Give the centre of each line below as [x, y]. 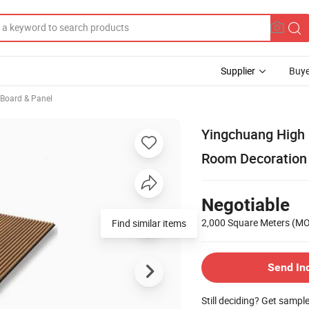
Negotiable [246, 205]
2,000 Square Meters [247, 222]
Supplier [238, 71]
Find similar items [149, 223]
